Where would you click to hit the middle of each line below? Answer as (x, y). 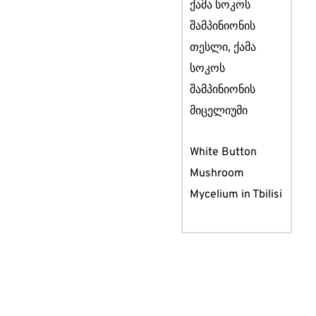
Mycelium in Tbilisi (236, 195)
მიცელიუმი (218, 112)
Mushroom (217, 174)
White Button (223, 153)
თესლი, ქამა (223, 48)
